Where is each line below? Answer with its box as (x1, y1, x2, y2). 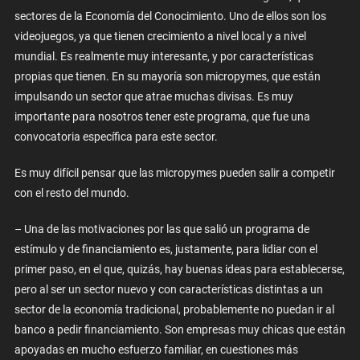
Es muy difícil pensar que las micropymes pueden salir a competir (14, 166, 335, 179)
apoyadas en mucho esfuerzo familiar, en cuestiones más (14, 342, 298, 356)
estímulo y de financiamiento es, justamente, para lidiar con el (14, 242, 317, 256)
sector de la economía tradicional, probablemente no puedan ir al (14, 302, 334, 316)
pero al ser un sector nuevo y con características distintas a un (14, 282, 323, 296)
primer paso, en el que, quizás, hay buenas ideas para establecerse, (14, 262, 345, 276)
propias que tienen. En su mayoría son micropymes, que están (14, 69, 321, 83)
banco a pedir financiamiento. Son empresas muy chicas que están (14, 322, 346, 336)
